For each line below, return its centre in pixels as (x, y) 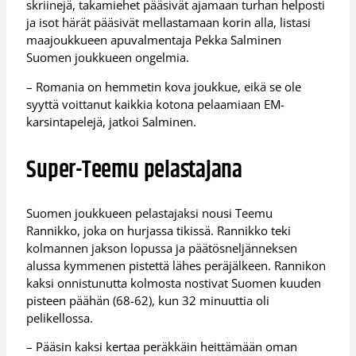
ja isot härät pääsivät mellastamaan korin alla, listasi (169, 23)
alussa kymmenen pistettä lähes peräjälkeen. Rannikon (176, 265)
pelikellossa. (60, 317)
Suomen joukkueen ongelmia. (108, 58)
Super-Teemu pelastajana (134, 171)
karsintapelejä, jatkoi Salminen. (112, 121)
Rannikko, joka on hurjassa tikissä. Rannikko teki (159, 230)
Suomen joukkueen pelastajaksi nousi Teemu (150, 213)
